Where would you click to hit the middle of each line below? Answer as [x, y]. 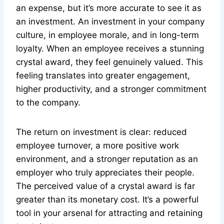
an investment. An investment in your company [110, 22]
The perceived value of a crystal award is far [105, 186]
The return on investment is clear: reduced [101, 132]
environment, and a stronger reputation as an [107, 159]
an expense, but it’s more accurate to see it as [109, 8]
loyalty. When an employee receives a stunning [110, 49]
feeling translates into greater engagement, [103, 76]
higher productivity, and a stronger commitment [111, 89]
